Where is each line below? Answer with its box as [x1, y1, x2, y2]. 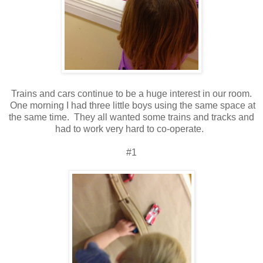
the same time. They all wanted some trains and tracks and [9, 112, 254, 122]
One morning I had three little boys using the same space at [8, 100, 255, 110]
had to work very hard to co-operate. [55, 123, 208, 134]
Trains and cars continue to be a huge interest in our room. [11, 88, 252, 99]
